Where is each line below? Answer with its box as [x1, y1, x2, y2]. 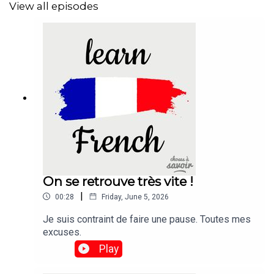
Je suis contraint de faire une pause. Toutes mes [43, 213, 251, 225]
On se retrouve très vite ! [43, 173, 193, 189]
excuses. [43, 226, 84, 238]
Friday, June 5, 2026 [102, 192, 169, 201]
